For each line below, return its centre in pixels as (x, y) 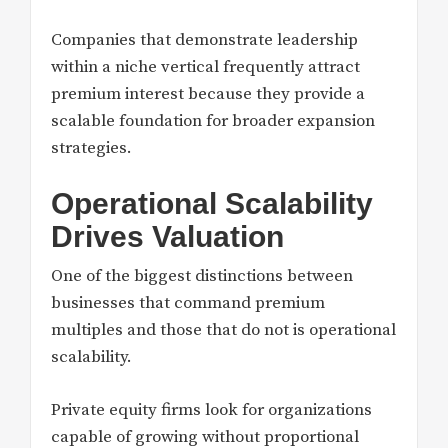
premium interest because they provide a (208, 93)
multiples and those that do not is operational (223, 330)
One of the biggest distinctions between (202, 276)
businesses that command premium (188, 303)
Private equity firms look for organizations (211, 409)
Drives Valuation (167, 237)
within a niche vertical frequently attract (205, 66)
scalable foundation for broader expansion (213, 120)
